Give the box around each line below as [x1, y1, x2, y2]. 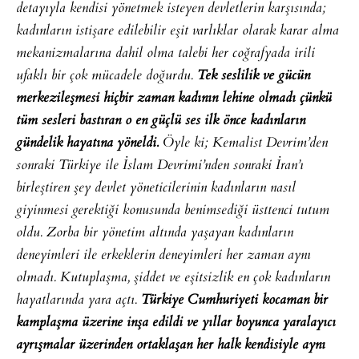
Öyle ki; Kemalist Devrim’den [163, 131, 328, 155]
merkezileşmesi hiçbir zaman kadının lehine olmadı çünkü [16, 87, 332, 110]
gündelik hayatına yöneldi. [16, 131, 163, 155]
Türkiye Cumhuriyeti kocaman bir [141, 288, 328, 312]
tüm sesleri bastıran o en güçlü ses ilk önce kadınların [16, 109, 305, 132]
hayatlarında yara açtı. [16, 288, 141, 312]
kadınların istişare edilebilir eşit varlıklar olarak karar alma [16, 19, 339, 42]
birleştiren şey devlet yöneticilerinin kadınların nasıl [16, 176, 296, 200]
